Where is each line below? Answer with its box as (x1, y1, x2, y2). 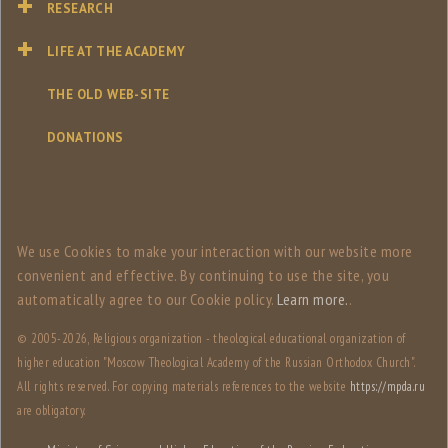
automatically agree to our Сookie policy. (17, 289, 277, 310)
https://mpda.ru (349, 378, 425, 396)
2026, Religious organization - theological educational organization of (61, 330, 406, 348)
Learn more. (277, 289, 349, 310)
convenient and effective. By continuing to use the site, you (17, 265, 389, 286)
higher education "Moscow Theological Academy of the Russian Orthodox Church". (17, 354, 415, 372)
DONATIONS (47, 129, 124, 147)
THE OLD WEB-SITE (47, 86, 170, 104)
